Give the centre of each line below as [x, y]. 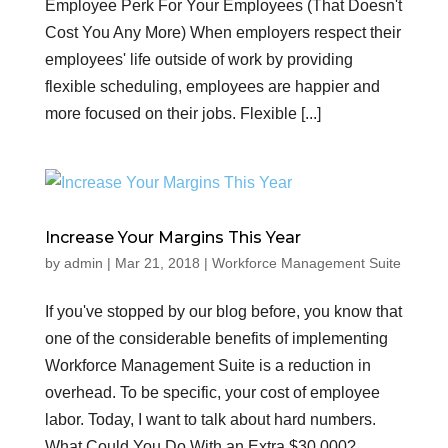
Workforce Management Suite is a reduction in [207, 365]
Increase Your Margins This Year [172, 237]
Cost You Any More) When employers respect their [222, 32]
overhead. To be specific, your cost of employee [212, 392]
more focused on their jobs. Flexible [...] [182, 113]
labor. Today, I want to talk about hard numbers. [210, 419]
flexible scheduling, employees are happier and [212, 86]
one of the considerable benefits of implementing [216, 338]
